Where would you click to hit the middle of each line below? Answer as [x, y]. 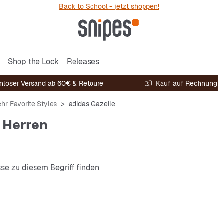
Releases [83, 61]
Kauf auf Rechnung [186, 83]
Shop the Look [33, 61]
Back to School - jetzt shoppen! [109, 6]
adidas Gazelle [92, 104]
